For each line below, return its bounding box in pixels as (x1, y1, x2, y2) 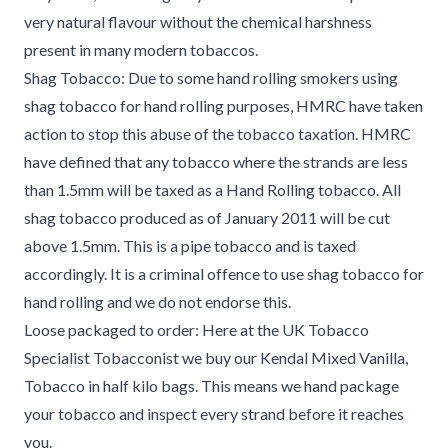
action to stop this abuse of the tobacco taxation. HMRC (24, 124, 411, 143)
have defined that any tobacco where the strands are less (24, 152, 408, 171)
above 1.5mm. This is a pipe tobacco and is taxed (24, 236, 356, 255)
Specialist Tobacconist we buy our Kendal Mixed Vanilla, (24, 348, 408, 367)
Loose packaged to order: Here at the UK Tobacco (24, 320, 369, 339)
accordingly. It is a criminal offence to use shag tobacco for (24, 264, 424, 283)
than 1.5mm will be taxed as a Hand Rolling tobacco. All (24, 180, 401, 199)
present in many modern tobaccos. (24, 40, 258, 59)
